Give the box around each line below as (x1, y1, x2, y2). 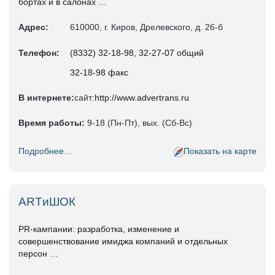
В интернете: (18, 93, 74, 103)
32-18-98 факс (70, 68, 128, 78)
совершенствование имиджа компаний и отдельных (18, 236, 228, 247)
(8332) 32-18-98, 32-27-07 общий (70, 48, 204, 58)
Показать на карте (184, 146, 257, 157)
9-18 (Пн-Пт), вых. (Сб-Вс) (85, 118, 192, 128)
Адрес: (18, 22, 48, 33)
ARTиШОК (18, 195, 76, 209)
